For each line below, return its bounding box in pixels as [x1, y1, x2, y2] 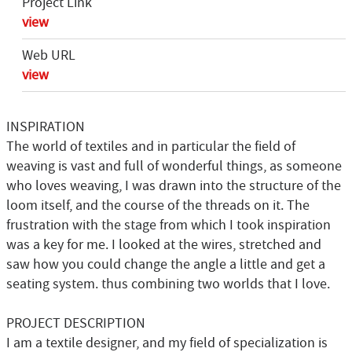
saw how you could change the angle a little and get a [6, 255, 325, 273]
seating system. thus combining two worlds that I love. [6, 275, 330, 293]
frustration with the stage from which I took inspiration [6, 216, 331, 234]
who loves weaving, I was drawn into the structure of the [6, 177, 341, 195]
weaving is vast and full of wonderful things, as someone [6, 157, 342, 175]
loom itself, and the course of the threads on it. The [6, 196, 310, 214]
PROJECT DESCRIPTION [6, 314, 145, 332]
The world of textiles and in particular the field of [6, 137, 295, 156]
